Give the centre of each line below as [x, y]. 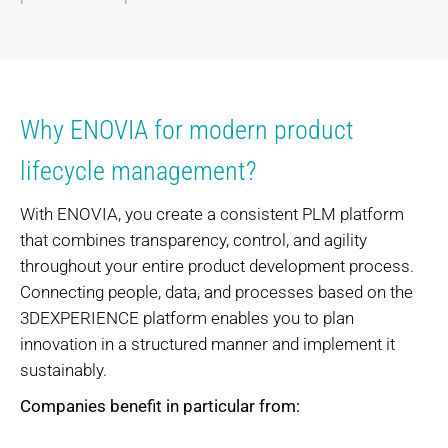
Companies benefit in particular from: [160, 405]
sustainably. [63, 369]
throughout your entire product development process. [217, 265]
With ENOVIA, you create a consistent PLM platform [212, 213]
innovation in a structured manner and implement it [207, 343]
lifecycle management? [138, 171]
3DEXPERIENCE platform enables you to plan [187, 317]
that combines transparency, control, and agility [193, 239]
